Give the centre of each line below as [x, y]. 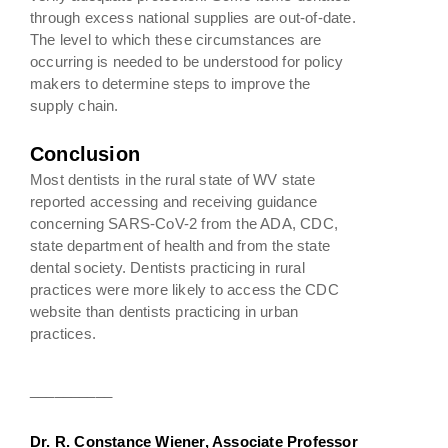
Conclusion [85, 153]
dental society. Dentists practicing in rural [167, 267]
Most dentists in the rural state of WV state [172, 179]
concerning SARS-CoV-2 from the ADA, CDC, [184, 223]
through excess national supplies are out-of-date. [193, 17]
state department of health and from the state [180, 245]
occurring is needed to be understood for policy [187, 61]
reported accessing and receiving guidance [174, 201]
